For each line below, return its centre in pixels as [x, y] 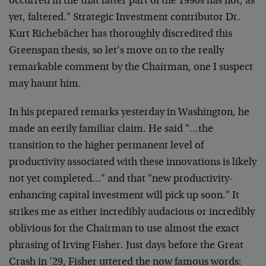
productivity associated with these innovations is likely [133, 163]
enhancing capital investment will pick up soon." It [124, 196]
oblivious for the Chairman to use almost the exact [124, 229]
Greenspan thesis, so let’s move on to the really [116, 51]
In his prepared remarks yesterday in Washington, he [129, 113]
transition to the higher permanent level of [106, 146]
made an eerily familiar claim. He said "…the [111, 129]
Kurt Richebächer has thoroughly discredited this [121, 34]
